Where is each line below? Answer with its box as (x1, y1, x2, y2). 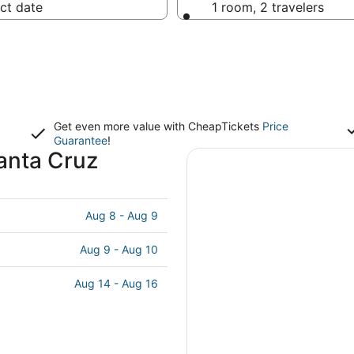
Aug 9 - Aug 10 (80, 243, 158, 256)
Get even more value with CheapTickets (54, 119, 262, 133)
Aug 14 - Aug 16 (74, 277, 158, 290)
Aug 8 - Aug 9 (85, 209, 158, 222)
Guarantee (54, 134, 107, 147)
